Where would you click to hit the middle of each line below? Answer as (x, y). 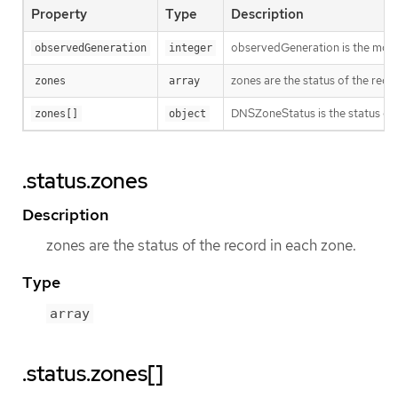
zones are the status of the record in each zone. (201, 246)
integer (191, 48)
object (187, 114)
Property (59, 15)
